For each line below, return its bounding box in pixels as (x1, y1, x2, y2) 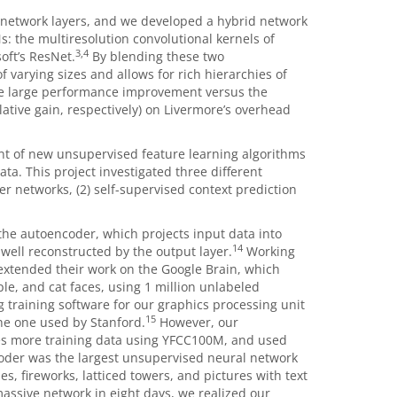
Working (242, 243, 295, 260)
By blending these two (88, 48, 224, 65)
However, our (155, 314, 238, 331)
